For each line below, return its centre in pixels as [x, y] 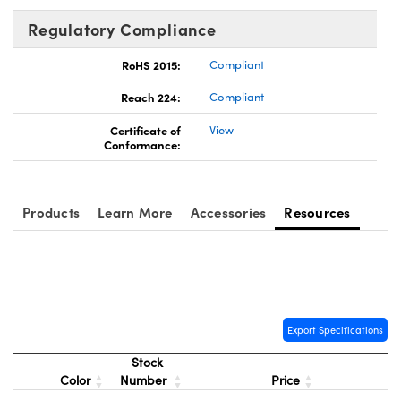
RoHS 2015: [151, 65]
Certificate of [145, 130]
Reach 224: [151, 97]
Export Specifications [335, 330]
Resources [317, 212]
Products [51, 212]
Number [145, 380]
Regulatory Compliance [122, 30]
